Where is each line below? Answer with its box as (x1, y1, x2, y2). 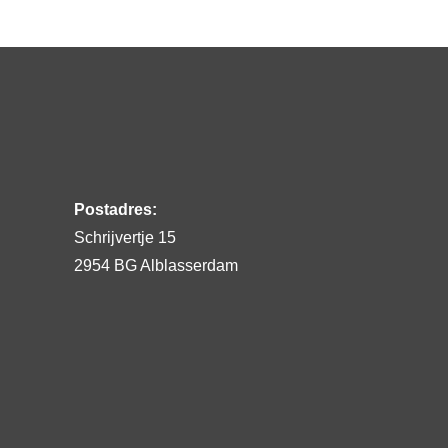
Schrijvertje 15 (73, 228, 176, 246)
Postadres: (73, 200, 157, 218)
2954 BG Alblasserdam (73, 256, 238, 274)
